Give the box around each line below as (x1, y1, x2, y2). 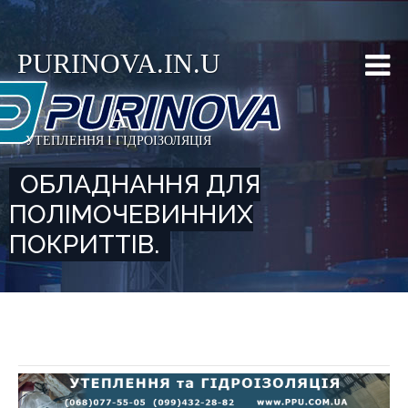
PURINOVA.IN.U (16, 48, 220, 78)
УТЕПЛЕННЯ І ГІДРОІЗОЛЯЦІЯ (25, 134, 211, 148)
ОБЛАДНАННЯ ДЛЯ (20, 169, 260, 199)
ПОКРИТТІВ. (9, 229, 159, 260)
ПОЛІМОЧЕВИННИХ (9, 199, 253, 229)
